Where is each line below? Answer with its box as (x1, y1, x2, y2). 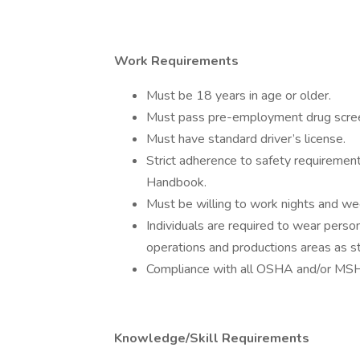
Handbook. (146, 174, 207, 191)
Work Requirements (114, 52, 239, 70)
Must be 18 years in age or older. (146, 87, 331, 104)
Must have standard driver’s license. (146, 130, 346, 148)
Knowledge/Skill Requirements (114, 329, 309, 347)
